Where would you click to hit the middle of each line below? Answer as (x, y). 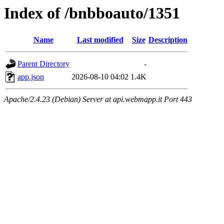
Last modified (100, 40)
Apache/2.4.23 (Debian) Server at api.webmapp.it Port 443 (98, 99)
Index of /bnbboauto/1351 (92, 13)
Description (168, 40)
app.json (31, 77)
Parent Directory (43, 64)
